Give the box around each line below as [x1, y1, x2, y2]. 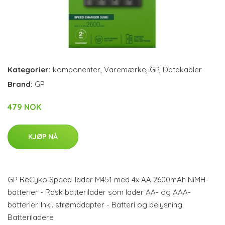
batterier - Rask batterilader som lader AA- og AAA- [8, 187, 191, 197]
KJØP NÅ [28, 132, 58, 141]
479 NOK [8, 101, 41, 112]
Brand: [8, 79, 35, 89]
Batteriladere [8, 212, 54, 222]
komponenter [53, 64, 100, 74]
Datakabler [163, 64, 202, 74]
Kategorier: [8, 64, 51, 74]
